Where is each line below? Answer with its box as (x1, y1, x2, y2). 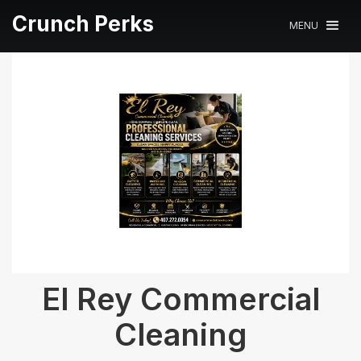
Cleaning (114, 315, 247, 353)
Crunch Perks (12, 11, 154, 36)
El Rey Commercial (41, 280, 320, 317)
